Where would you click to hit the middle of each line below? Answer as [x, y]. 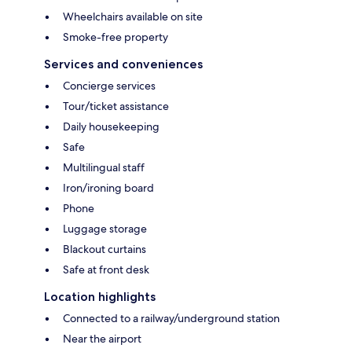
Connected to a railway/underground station [171, 318]
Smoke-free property [115, 37]
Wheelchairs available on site [133, 16]
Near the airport [102, 338]
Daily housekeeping [111, 126]
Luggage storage [105, 228]
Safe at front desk [106, 269]
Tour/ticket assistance [116, 106]
